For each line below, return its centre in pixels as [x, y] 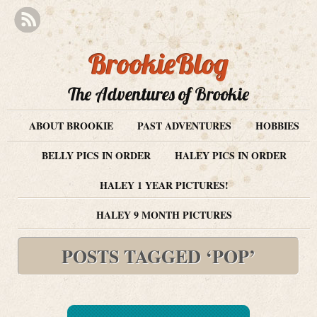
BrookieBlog [158, 64]
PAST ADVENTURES [184, 126]
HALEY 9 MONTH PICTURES [164, 215]
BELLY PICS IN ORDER [96, 155]
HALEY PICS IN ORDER [230, 155]
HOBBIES [277, 126]
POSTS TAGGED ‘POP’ [158, 256]
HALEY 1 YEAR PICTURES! [164, 185]
